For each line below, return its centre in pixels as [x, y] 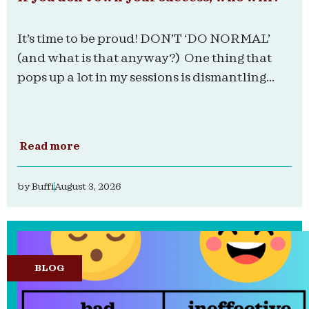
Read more [50, 147]
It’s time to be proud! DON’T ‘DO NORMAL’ [144, 39]
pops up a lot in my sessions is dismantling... [146, 78]
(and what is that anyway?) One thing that [144, 59]
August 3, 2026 [88, 187]
